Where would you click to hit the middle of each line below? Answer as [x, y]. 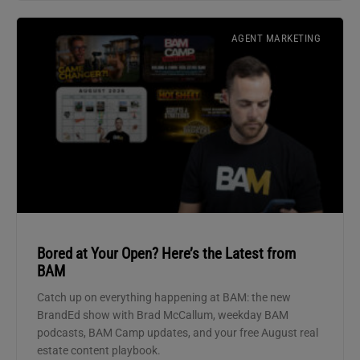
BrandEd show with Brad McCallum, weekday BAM [163, 315]
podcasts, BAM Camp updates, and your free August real [178, 333]
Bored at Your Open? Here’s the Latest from [166, 254]
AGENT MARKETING [276, 39]
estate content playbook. [99, 351]
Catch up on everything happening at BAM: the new [164, 298]
